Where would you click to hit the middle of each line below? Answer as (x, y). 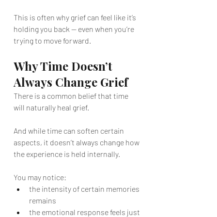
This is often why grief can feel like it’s (76, 17)
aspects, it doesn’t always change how (77, 142)
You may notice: (40, 177)
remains (43, 200)
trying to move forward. (52, 40)
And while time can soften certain (70, 131)
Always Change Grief (71, 82)
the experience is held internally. (67, 154)
